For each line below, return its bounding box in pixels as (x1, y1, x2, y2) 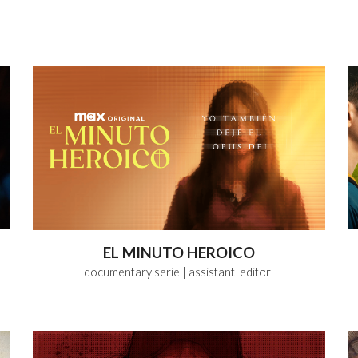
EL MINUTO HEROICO (102, 243, 255, 261)
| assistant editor (182, 265, 274, 279)
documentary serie (84, 265, 181, 279)
